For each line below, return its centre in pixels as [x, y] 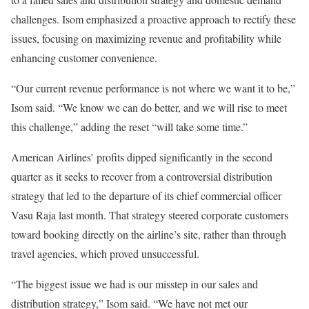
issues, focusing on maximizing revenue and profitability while [146, 38]
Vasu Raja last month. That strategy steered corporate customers [150, 215]
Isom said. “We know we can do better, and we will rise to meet [149, 107]
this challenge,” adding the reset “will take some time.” [129, 127]
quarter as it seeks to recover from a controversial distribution [142, 176]
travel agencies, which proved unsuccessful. [105, 253]
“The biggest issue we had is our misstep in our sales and [134, 284]
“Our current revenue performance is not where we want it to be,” [153, 88]
